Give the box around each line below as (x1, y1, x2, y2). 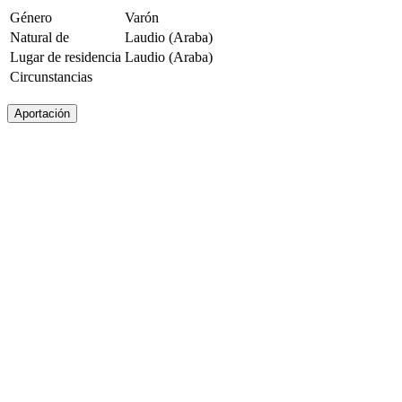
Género (10, 10, 52, 25)
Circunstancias (10, 69, 92, 84)
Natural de (10, 30, 69, 45)
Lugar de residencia (10, 49, 121, 65)
